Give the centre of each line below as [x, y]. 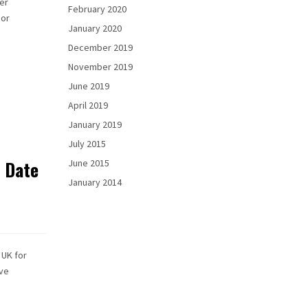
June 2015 [88, 163]
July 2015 [87, 144]
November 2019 [100, 67]
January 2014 [95, 182]
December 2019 [100, 47]
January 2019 [95, 124]
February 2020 [97, 9]
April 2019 [88, 105]
